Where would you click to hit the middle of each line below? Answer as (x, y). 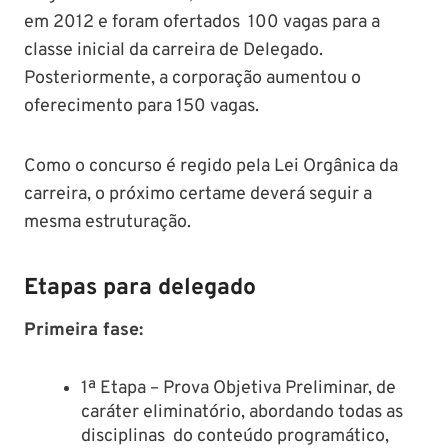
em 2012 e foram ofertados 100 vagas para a (202, 23)
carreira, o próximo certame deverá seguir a (198, 195)
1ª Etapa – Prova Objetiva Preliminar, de (238, 389)
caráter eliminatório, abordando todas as (242, 413)
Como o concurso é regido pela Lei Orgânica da (211, 167)
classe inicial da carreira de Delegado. (173, 51)
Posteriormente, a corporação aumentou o (192, 79)
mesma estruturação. (107, 223)
